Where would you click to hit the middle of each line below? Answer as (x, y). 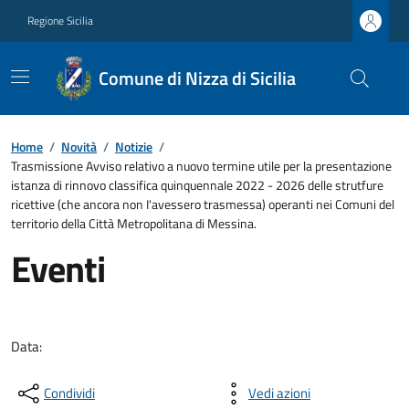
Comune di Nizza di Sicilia (197, 78)
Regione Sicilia (60, 21)
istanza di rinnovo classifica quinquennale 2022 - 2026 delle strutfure (197, 185)
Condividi (69, 393)
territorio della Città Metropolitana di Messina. (134, 223)
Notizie (134, 147)
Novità (79, 147)
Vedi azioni (279, 393)
